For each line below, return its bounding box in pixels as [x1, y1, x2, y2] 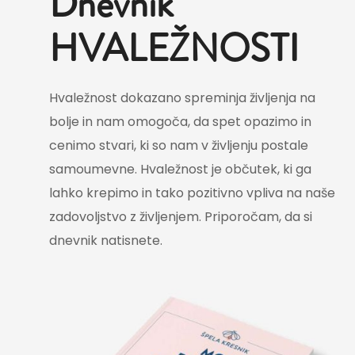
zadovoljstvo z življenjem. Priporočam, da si [49, 208, 313, 227]
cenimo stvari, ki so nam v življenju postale [49, 136, 309, 155]
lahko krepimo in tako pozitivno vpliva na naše [49, 184, 336, 203]
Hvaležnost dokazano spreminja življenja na [49, 89, 316, 108]
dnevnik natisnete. [49, 231, 163, 250]
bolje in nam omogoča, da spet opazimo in [49, 113, 312, 132]
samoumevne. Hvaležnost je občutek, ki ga [49, 160, 312, 179]
